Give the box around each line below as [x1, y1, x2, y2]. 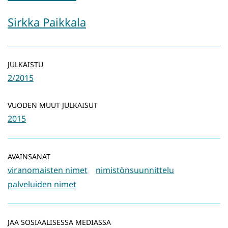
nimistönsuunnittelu [96, 164, 174, 176]
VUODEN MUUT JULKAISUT [8, 100, 98, 110]
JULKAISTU [8, 60, 43, 70]
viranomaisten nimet [8, 164, 88, 176]
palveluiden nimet [8, 179, 76, 190]
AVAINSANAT [8, 152, 50, 162]
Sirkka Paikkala [8, 14, 86, 30]
